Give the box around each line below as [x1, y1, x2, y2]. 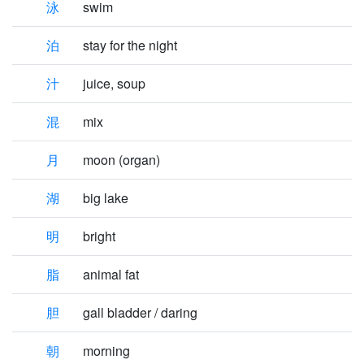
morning [83, 341, 130, 360]
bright [83, 227, 115, 245]
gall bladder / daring [83, 303, 197, 322]
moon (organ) [83, 150, 160, 169]
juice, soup [83, 74, 145, 93]
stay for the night [83, 36, 177, 54]
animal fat [83, 265, 139, 284]
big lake [83, 188, 128, 207]
